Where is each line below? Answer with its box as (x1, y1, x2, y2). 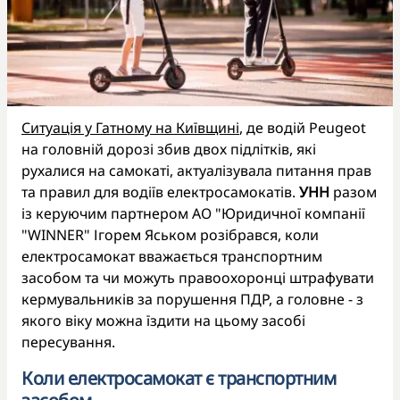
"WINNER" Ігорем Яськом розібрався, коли (21, 224, 319, 245)
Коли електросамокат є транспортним (21, 365, 336, 390)
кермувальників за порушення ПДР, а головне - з (21, 288, 363, 309)
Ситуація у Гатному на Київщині (21, 117, 239, 137)
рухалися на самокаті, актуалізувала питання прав (21, 160, 371, 180)
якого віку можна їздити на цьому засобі (21, 310, 305, 330)
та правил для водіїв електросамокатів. (21, 181, 299, 202)
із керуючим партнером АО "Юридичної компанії (21, 203, 365, 223)
